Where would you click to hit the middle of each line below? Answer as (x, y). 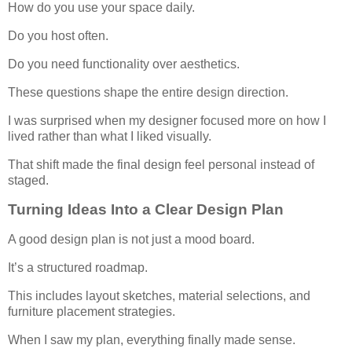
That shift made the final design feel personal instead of (161, 164)
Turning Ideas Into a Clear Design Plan (146, 210)
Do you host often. (58, 36)
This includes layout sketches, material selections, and (159, 295)
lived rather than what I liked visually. (110, 136)
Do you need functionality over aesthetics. (124, 64)
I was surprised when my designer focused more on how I (167, 120)
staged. (28, 180)
